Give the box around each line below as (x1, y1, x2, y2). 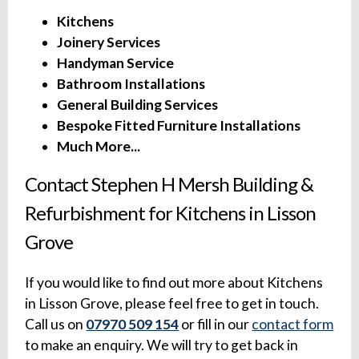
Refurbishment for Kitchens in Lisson (25, 201, 317, 225)
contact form (252, 316, 334, 333)
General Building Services (57, 96, 219, 114)
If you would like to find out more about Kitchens (25, 274, 324, 292)
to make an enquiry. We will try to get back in (25, 337, 299, 354)
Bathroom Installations (57, 75, 206, 93)
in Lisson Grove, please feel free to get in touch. (25, 295, 320, 313)
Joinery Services (57, 34, 161, 51)
